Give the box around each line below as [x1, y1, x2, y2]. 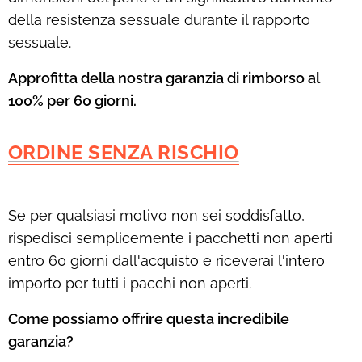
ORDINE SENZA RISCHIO [8, 140, 239, 164]
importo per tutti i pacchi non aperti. [8, 274, 251, 292]
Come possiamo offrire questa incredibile [8, 309, 289, 327]
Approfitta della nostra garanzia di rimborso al [8, 69, 319, 86]
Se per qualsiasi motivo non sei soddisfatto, [8, 206, 305, 224]
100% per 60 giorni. [8, 91, 137, 109]
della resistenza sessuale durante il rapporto [8, 11, 310, 28]
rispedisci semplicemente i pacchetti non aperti [8, 229, 333, 246]
